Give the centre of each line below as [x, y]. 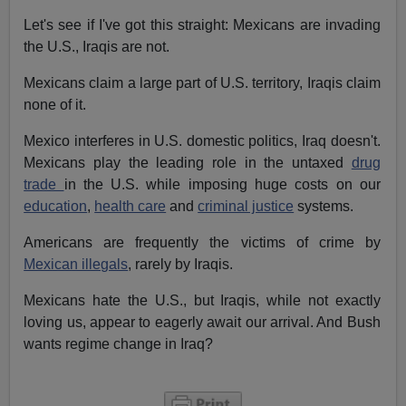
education [56, 207]
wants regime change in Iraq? [119, 344]
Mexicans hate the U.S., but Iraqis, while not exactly [202, 301]
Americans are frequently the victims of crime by [202, 243]
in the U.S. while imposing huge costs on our [222, 185]
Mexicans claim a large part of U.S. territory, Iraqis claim [202, 83]
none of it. [55, 105]
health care [130, 207]
